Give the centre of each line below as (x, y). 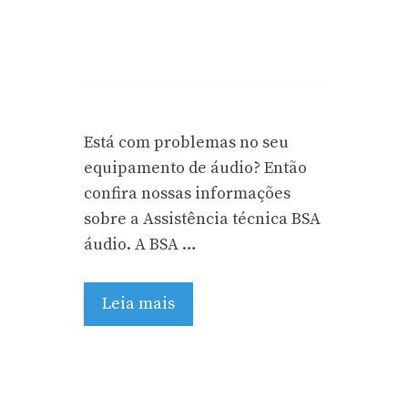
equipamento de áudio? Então (195, 168)
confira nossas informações (187, 193)
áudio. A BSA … (140, 244)
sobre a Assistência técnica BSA (202, 219)
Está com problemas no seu (186, 142)
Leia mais (138, 303)
